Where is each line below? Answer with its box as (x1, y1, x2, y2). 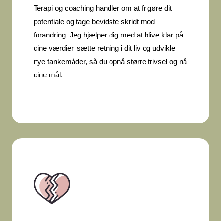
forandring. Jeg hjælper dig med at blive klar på (34, 31, 183, 39)
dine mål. (34, 71, 63, 79)
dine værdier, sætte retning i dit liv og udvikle (34, 44, 175, 53)
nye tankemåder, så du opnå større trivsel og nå (34, 57, 187, 66)
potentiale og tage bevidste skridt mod (34, 17, 155, 26)
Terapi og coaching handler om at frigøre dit (34, 4, 172, 13)
